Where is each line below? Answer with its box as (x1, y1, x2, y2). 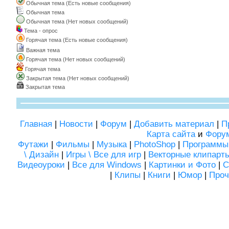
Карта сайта (147, 129, 195, 139)
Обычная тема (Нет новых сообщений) (26, 18, 128, 25)
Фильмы (56, 140, 89, 149)
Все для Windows (72, 160, 142, 170)
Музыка (97, 140, 127, 149)
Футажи (18, 140, 49, 149)
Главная (19, 119, 52, 129)
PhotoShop (134, 140, 175, 149)
